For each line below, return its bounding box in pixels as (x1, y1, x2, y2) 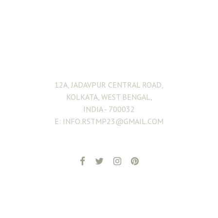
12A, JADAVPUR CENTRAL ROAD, (54, 80, 163, 90)
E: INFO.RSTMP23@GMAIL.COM (54, 116, 163, 126)
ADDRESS (89, 41, 129, 57)
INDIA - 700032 (83, 104, 135, 114)
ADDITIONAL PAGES (67, 191, 151, 207)
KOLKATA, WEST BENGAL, (66, 92, 152, 102)
